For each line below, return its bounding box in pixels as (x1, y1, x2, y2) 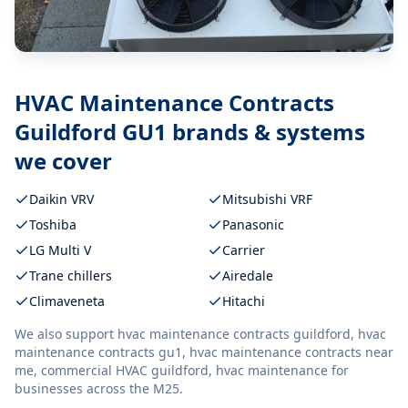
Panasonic (222, 216, 284, 233)
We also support (15, 325, 117, 342)
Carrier (222, 241, 265, 259)
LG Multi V (29, 241, 91, 259)
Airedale (222, 267, 273, 284)
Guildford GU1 (15, 117, 167, 147)
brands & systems (167, 117, 365, 147)
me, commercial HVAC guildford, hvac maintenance (15, 362, 328, 379)
